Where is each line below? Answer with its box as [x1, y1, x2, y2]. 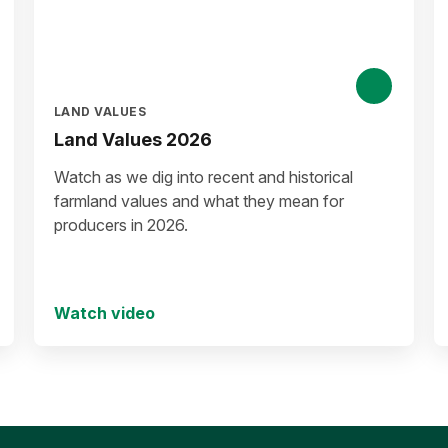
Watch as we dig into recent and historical [54, 167, 353, 187]
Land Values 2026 [54, 129, 212, 150]
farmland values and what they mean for [54, 191, 344, 211]
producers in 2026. [54, 215, 188, 235]
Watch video [54, 303, 155, 323]
